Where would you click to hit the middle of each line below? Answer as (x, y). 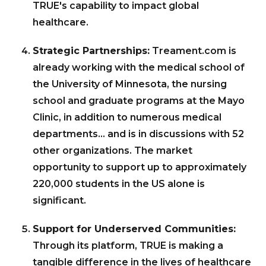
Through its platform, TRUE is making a (128, 246)
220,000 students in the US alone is (119, 184)
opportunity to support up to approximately (140, 167)
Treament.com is (193, 51)
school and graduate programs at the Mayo (139, 101)
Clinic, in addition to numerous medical (127, 118)
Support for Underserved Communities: (134, 229)
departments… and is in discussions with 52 (138, 134)
